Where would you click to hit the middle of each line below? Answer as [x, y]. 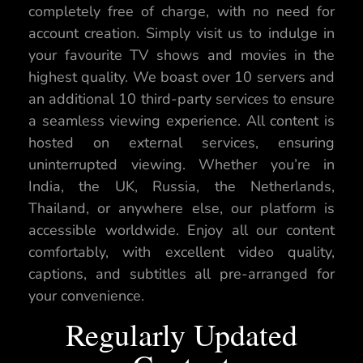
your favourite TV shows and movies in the [181, 56]
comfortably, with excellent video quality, [181, 252]
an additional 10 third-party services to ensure [181, 99]
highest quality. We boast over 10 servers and [181, 77]
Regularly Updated [181, 334]
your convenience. [86, 296]
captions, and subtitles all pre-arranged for [181, 274]
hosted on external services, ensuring [181, 143]
